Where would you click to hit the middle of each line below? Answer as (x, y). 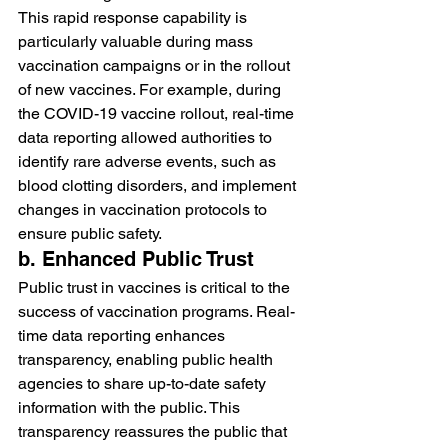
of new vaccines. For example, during (151, 89)
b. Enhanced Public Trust (136, 258)
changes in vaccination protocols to (144, 209)
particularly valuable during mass (137, 41)
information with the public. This (131, 407)
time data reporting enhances (123, 335)
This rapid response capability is (134, 17)
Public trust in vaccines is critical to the (156, 287)
